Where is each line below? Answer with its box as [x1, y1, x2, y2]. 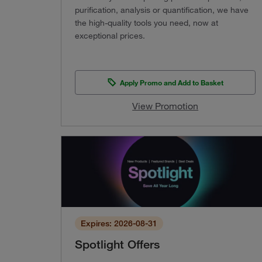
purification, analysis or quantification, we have [75, 4, 249, 15]
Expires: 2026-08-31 [81, 218, 157, 229]
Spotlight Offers [75, 237, 160, 252]
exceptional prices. [75, 30, 145, 41]
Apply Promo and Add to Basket [120, 77, 224, 87]
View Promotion [132, 99, 199, 112]
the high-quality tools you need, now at [75, 17, 218, 28]
